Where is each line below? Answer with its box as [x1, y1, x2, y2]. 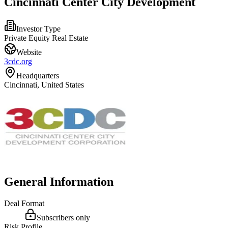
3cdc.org [4, 56, 32, 66]
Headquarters [16, 71, 59, 80]
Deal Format [4, 198, 44, 208]
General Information [4, 175, 113, 188]
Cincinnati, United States [4, 80, 84, 89]
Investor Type [16, 24, 61, 33]
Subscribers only [37, 213, 90, 222]
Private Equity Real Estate [4, 33, 88, 42]
